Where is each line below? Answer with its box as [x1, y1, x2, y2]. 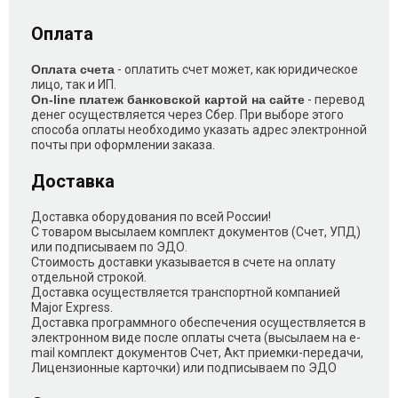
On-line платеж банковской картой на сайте [31, 92, 305, 107]
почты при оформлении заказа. [31, 137, 215, 152]
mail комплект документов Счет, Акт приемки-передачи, [31, 345, 363, 360]
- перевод [305, 92, 365, 107]
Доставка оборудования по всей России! [31, 209, 271, 224]
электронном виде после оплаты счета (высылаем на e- [31, 330, 361, 345]
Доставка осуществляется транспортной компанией [31, 284, 340, 299]
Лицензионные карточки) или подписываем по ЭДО [31, 360, 337, 375]
